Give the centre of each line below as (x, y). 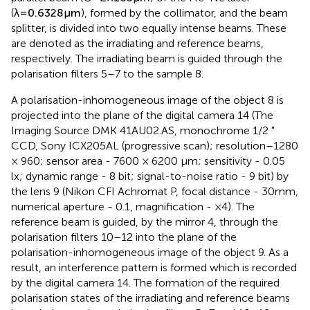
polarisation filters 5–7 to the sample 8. (107, 83)
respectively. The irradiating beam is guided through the (147, 68)
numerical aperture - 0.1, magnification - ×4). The (133, 216)
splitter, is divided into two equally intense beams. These (149, 37)
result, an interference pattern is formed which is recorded (154, 277)
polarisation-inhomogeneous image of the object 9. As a (150, 262)
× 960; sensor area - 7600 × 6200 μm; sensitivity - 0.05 (148, 170)
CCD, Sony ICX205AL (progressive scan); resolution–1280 (155, 155)
